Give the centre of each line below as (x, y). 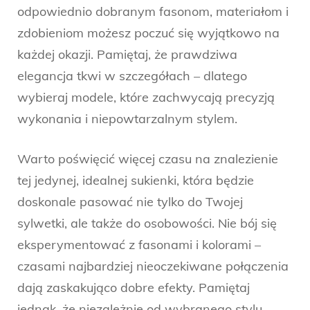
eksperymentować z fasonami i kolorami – (139, 244)
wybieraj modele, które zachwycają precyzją (146, 97)
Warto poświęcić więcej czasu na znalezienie (148, 158)
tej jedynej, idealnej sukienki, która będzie (136, 180)
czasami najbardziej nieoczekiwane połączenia (153, 266)
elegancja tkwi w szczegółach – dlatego (132, 75)
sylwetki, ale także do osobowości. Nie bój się (147, 223)
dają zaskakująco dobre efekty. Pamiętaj (134, 287)
